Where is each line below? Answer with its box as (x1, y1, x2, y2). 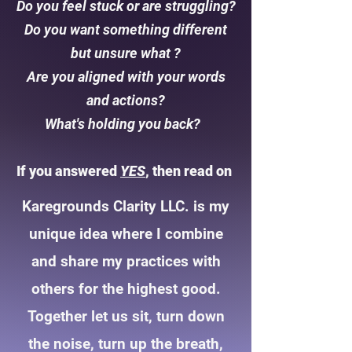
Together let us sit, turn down (27, 307, 225, 325)
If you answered (16, 163, 120, 179)
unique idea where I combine (28, 225, 223, 243)
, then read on (145, 163, 235, 179)
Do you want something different (24, 21, 227, 38)
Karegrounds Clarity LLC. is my (22, 197, 229, 215)
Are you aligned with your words (26, 68, 225, 85)
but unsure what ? (71, 45, 181, 61)
